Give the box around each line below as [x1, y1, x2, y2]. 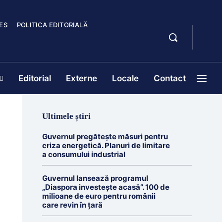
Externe [66, 73, 97, 83]
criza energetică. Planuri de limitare [42, 141, 170, 150]
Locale [112, 73, 139, 83]
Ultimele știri [42, 111, 91, 121]
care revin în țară [42, 200, 103, 210]
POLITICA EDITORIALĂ [16, 21, 88, 29]
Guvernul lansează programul [42, 173, 148, 183]
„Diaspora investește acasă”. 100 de [42, 182, 169, 192]
